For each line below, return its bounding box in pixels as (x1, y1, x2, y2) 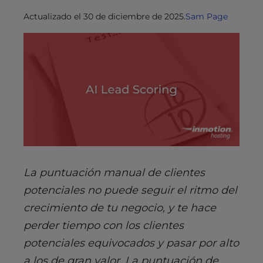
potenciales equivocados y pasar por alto (23, 237, 239, 250)
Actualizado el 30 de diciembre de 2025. (23, 11, 186, 22)
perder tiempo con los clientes (23, 219, 184, 232)
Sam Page (186, 11, 228, 22)
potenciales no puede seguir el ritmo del (23, 184, 237, 197)
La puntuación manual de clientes (23, 166, 205, 180)
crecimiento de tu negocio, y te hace (23, 201, 216, 215)
